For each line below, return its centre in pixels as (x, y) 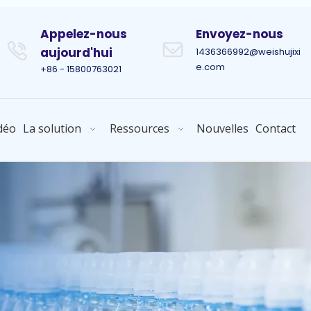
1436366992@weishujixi (248, 52)
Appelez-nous (84, 34)
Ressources (139, 128)
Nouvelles (222, 128)
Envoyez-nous (239, 34)
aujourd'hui (76, 53)
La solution (52, 128)
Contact (276, 128)
